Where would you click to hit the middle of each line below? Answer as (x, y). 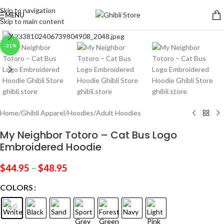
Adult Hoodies (118, 113)
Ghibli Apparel (43, 113)
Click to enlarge (53, 23)
